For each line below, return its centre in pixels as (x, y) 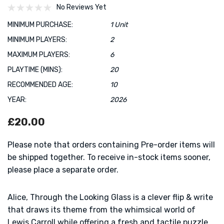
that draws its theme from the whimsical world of (101, 209)
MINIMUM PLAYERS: (37, 39)
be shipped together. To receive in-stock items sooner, (109, 157)
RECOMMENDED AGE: (40, 84)
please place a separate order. (63, 169)
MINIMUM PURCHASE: (40, 24)
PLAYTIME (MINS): (35, 69)
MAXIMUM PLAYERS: (39, 54)
